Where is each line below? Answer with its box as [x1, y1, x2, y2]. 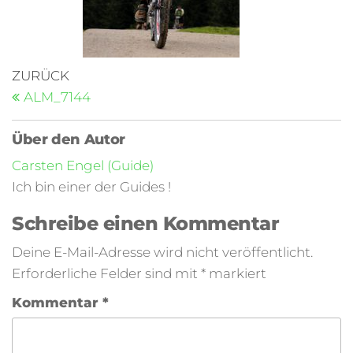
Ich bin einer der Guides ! [12, 179, 171, 195]
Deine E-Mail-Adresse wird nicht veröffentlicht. [12, 244, 313, 260]
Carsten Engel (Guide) [12, 158, 154, 173]
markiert [206, 266, 266, 281]
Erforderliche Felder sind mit [12, 266, 201, 281]
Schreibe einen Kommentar [12, 212, 280, 235]
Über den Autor [12, 131, 125, 148]
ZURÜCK [12, 68, 69, 84]
